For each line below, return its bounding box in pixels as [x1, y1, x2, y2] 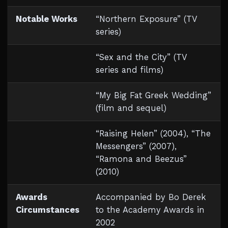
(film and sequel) [96, 103, 166, 113]
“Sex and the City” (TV [96, 52, 187, 62]
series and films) [96, 65, 163, 75]
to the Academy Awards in [96, 205, 205, 215]
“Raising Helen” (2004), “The [96, 129, 211, 138]
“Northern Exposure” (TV [96, 14, 197, 24]
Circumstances [16, 205, 79, 215]
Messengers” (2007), [96, 141, 177, 151]
